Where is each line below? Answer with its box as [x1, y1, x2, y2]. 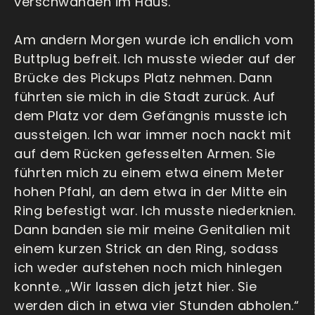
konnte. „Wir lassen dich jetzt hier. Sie [14, 278, 257, 296]
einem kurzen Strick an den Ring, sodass [14, 240, 279, 258]
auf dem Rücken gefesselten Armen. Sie [14, 145, 276, 163]
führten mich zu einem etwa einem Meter [14, 164, 284, 182]
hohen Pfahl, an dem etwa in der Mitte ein [14, 183, 288, 201]
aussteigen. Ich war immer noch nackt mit [14, 126, 291, 144]
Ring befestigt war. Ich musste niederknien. [14, 202, 296, 220]
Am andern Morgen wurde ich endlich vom [14, 31, 293, 49]
